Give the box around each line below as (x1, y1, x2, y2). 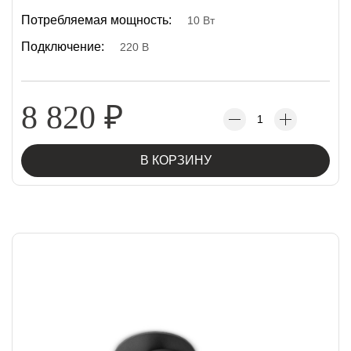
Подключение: (21, 40, 104, 53)
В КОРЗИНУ (139, 154, 212, 167)
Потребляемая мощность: (21, 13, 172, 27)
